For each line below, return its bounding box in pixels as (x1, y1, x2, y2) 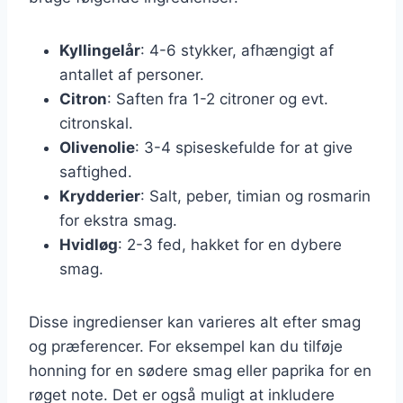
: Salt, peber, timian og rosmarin (140, 186, 371, 205)
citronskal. (59, 113, 133, 132)
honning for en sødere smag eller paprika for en (29, 361, 372, 380)
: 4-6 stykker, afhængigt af (140, 40, 334, 59)
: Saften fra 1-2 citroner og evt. (107, 89, 328, 108)
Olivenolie (59, 138, 135, 157)
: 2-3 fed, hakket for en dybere (118, 235, 342, 254)
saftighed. (59, 162, 132, 181)
